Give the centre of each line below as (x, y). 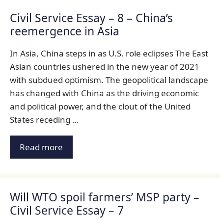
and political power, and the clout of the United (100, 106)
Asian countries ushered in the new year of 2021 (105, 67)
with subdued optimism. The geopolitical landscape (109, 80)
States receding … (44, 120)
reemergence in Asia (65, 31)
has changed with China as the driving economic (104, 93)
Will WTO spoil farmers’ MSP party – (105, 197)
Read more (41, 147)
